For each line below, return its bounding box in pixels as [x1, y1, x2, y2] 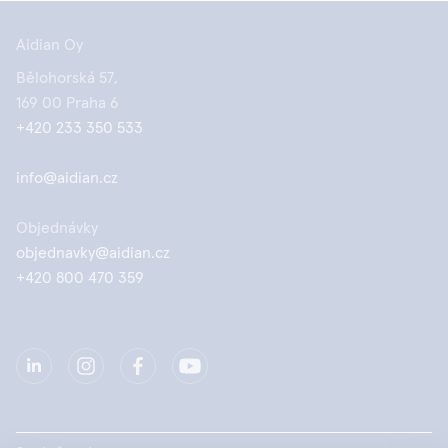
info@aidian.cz [16, 170, 118, 186]
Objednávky [16, 220, 98, 236]
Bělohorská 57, [16, 70, 118, 86]
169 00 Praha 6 [16, 95, 119, 111]
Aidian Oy [16, 37, 83, 53]
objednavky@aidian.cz [16, 245, 170, 261]
